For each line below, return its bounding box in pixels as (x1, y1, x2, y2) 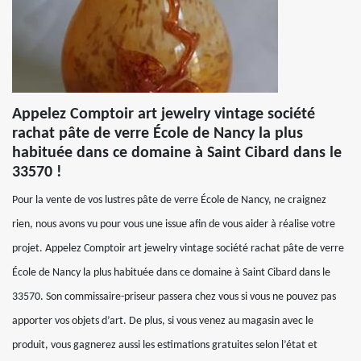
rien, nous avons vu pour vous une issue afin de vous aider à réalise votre (12, 218, 335, 230)
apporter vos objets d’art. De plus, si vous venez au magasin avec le (12, 315, 313, 327)
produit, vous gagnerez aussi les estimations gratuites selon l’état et (12, 339, 317, 351)
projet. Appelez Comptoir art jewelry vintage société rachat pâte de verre (12, 243, 344, 255)
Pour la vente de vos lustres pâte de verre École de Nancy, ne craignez (12, 194, 326, 206)
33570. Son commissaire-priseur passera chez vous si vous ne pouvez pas (12, 291, 336, 303)
